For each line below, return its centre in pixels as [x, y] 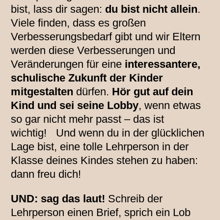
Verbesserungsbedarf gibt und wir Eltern [106, 37]
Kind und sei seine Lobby [75, 106]
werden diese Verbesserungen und [93, 51]
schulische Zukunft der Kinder [87, 78]
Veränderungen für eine [68, 64]
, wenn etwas [170, 106]
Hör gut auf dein [153, 92]
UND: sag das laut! [58, 199]
